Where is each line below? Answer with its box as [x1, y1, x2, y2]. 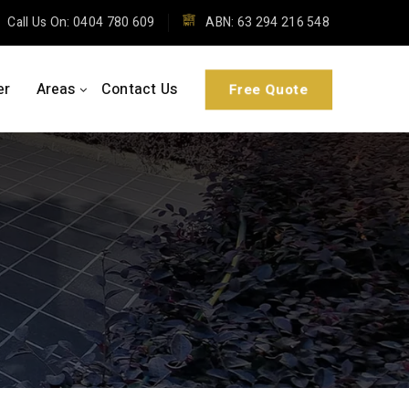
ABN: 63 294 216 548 [203, 13, 330, 32]
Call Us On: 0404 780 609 [5, 13, 155, 32]
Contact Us [101, 79, 177, 100]
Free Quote [226, 78, 310, 100]
